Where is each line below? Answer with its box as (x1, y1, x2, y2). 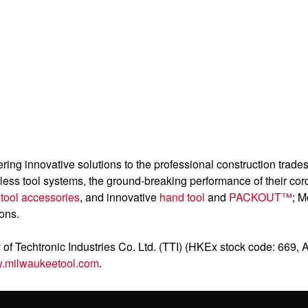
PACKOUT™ (229, 189, 292, 205)
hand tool (159, 189, 205, 205)
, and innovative (80, 189, 159, 205)
